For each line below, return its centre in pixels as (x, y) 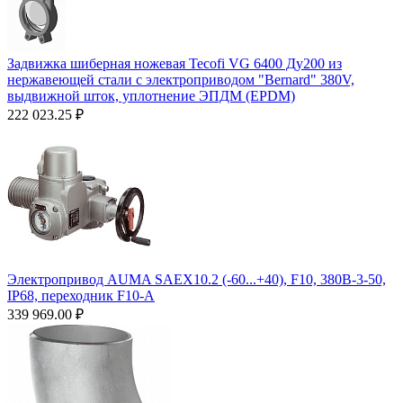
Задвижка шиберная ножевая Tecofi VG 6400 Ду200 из (175, 63)
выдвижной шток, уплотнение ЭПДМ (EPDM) (151, 95)
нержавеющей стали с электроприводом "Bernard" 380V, (181, 79)
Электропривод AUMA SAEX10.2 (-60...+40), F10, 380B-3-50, (197, 279)
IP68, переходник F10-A (81, 295)
